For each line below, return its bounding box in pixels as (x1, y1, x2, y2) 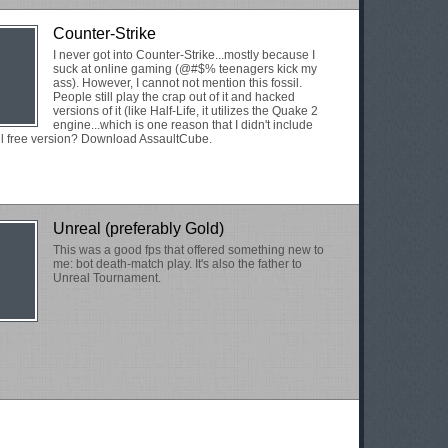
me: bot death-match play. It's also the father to (53, 257, 302, 271)
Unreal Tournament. (53, 271, 161, 285)
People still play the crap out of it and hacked (53, 90, 295, 104)
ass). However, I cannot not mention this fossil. (53, 76, 302, 90)
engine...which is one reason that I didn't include (53, 118, 313, 132)
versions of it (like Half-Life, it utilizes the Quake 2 (53, 104, 318, 118)
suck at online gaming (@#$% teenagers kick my (53, 62, 317, 76)
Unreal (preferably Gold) (53, 220, 224, 237)
